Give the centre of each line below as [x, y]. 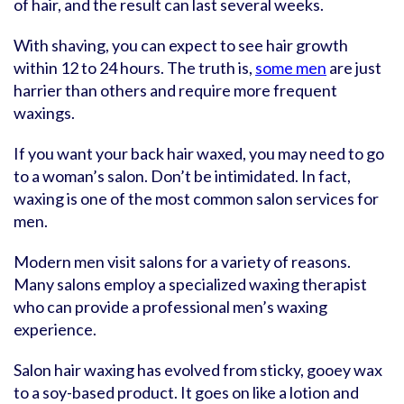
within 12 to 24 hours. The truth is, [134, 68]
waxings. [44, 113]
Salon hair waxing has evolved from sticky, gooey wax [198, 370]
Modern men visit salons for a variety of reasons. [182, 262]
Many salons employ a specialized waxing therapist [190, 284]
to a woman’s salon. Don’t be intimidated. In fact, [182, 176]
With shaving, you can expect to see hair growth [181, 45]
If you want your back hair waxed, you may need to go [199, 153]
